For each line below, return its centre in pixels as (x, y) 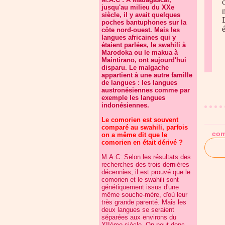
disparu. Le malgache (135, 68)
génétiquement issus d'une (140, 187)
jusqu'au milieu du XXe (138, 7)
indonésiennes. (125, 105)
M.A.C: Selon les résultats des (146, 157)
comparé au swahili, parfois (145, 127)
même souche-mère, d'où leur (144, 195)
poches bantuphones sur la (144, 22)
